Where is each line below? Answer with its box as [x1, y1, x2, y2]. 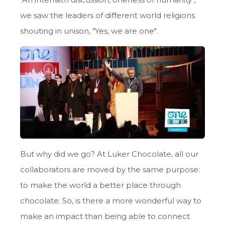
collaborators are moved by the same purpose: [20, 164, 200, 174]
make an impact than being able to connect [20, 211, 190, 221]
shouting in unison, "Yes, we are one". [20, 26, 158, 36]
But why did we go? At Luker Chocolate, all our [20, 149, 198, 159]
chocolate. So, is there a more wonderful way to [20, 195, 201, 205]
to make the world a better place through [20, 180, 181, 190]
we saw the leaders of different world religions [20, 10, 195, 20]
